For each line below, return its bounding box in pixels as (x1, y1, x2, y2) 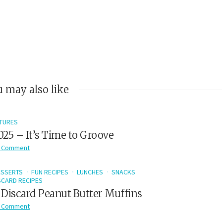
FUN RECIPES (31, 167, 68, 177)
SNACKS (111, 167, 135, 177)
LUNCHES (77, 167, 103, 177)
